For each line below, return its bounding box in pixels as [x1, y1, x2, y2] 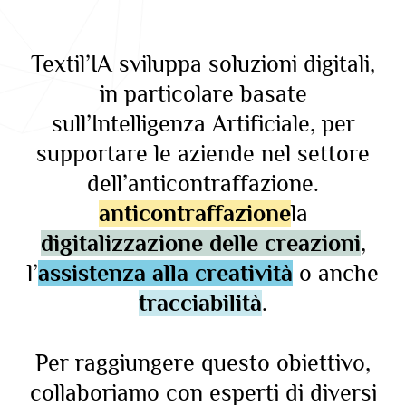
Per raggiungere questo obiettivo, [35, 349, 371, 376]
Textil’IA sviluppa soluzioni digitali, [31, 50, 375, 77]
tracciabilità [139, 289, 262, 316]
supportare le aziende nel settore [36, 140, 370, 167]
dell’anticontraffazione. [87, 169, 319, 197]
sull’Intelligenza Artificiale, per [51, 110, 355, 137]
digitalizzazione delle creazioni [40, 229, 361, 256]
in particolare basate [99, 80, 307, 107]
